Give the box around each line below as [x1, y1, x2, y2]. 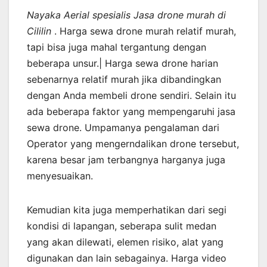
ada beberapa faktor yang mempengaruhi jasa [27, 105, 235, 118]
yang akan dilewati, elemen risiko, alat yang [27, 236, 223, 249]
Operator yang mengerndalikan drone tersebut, [27, 138, 239, 150]
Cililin [27, 25, 54, 38]
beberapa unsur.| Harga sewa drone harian [27, 57, 218, 70]
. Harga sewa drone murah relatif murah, [54, 25, 236, 38]
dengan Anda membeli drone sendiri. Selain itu [27, 89, 236, 102]
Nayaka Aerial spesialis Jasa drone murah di [27, 9, 226, 21]
